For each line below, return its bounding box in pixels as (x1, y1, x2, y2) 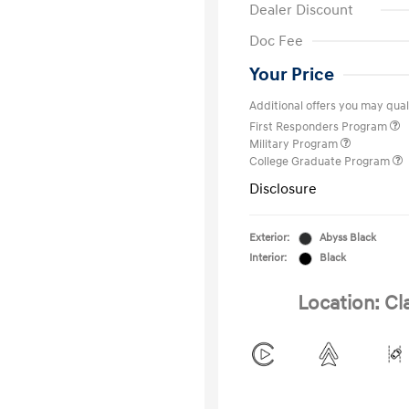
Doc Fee (249, 32, 303, 50)
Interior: (249, 251, 287, 265)
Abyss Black (320, 231, 376, 245)
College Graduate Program (249, 154, 393, 169)
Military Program (249, 137, 341, 152)
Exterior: (249, 231, 289, 245)
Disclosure (249, 180, 317, 198)
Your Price (249, 64, 334, 86)
